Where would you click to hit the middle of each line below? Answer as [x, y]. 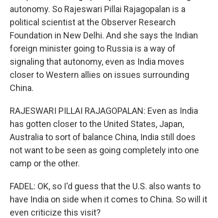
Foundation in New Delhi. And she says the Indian [104, 35]
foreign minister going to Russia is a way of [93, 48]
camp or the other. [45, 163]
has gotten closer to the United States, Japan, [97, 124]
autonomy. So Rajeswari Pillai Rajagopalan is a [98, 9]
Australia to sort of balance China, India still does [103, 137]
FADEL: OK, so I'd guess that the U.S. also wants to [105, 186]
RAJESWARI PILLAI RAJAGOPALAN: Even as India [104, 111]
